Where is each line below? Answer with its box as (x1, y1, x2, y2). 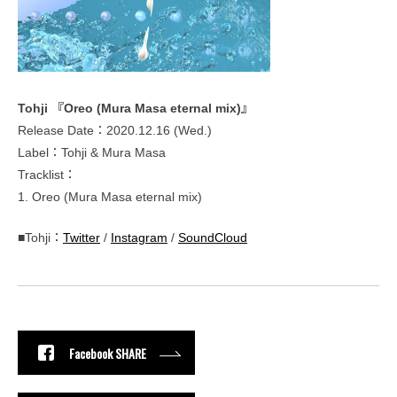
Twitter (63, 230, 100, 245)
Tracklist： (18, 167, 76, 182)
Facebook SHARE (69, 343, 146, 362)
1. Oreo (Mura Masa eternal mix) (18, 190, 202, 204)
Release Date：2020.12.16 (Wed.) (18, 123, 212, 137)
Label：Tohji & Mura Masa (18, 145, 166, 160)
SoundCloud (178, 230, 247, 245)
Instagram (111, 230, 167, 245)
